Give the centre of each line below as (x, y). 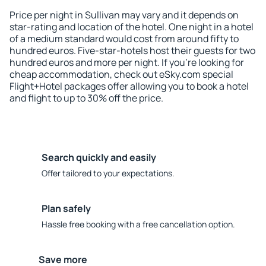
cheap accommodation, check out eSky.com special (121, 74)
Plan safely (66, 208)
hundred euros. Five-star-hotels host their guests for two (132, 50)
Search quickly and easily (99, 157)
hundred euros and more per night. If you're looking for (127, 62)
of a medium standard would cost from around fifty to (124, 39)
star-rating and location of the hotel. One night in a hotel (132, 27)
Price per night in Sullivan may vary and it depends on (124, 15)
